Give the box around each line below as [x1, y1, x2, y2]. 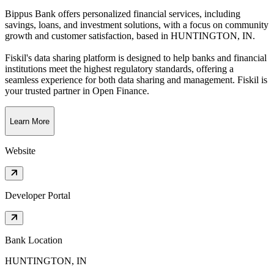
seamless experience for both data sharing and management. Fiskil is [5, 75, 267, 86]
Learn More [10, 116, 50, 126]
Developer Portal [5, 190, 70, 201]
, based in [131, 31, 168, 42]
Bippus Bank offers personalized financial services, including [5, 9, 240, 20]
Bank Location [5, 235, 62, 246]
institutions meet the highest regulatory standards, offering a [5, 64, 234, 75]
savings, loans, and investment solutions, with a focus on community [5, 20, 268, 31]
